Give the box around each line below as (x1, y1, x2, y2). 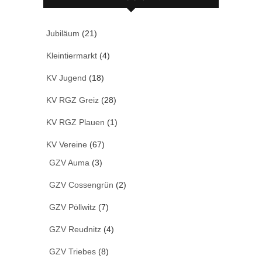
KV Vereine (46, 140, 87, 150)
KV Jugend (46, 73, 87, 83)
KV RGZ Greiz (46, 95, 99, 105)
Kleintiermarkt (46, 51, 97, 61)
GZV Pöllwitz (49, 202, 96, 212)
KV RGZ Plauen (46, 118, 105, 127)
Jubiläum (46, 29, 80, 39)
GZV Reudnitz (49, 225, 101, 235)
